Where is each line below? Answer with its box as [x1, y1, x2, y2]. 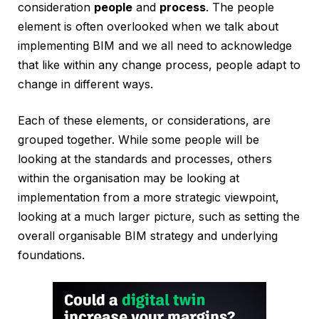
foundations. [18, 248, 85, 263]
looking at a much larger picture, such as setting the [18, 209, 300, 224]
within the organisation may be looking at [18, 171, 239, 186]
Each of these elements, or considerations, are [18, 113, 271, 128]
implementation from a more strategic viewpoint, [18, 190, 279, 205]
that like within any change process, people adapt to [18, 58, 300, 73]
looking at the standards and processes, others [18, 152, 272, 167]
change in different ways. [18, 77, 153, 92]
